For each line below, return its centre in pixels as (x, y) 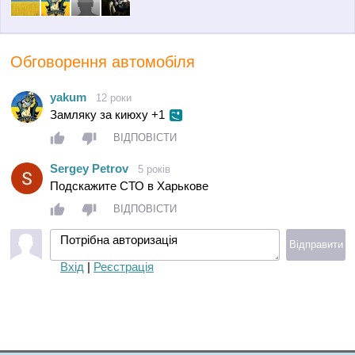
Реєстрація (124, 266)
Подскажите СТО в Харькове (129, 185)
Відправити (316, 245)
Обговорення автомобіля (103, 61)
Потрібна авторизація (119, 239)
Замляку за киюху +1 (109, 114)
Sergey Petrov (89, 168)
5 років (154, 169)
